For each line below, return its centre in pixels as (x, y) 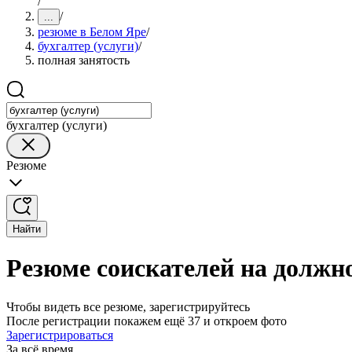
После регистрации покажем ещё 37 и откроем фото (147, 321)
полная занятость (84, 60)
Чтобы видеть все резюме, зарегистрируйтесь (128, 306)
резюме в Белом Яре (92, 32)
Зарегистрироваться (60, 335)
